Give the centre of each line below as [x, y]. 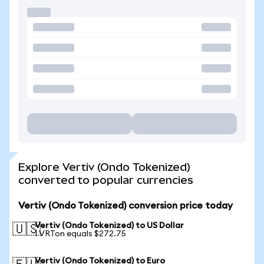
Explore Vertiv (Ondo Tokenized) [104, 167]
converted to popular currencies [106, 180]
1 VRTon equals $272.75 [80, 234]
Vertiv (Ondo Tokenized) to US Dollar [109, 226]
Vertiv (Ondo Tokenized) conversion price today [126, 206]
